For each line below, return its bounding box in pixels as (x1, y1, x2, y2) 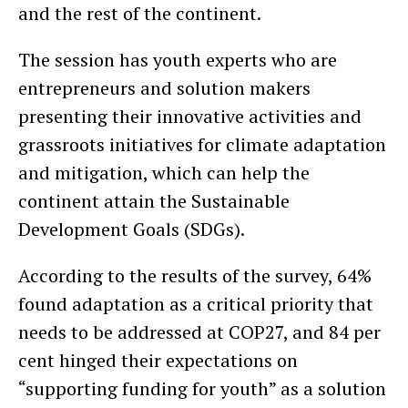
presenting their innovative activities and (18, 103, 362, 128)
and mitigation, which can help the (18, 159, 310, 185)
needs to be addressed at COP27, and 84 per (18, 319, 381, 344)
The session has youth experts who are (18, 46, 337, 72)
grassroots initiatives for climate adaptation (18, 131, 386, 157)
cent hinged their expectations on (18, 347, 298, 372)
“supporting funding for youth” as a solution (18, 375, 386, 401)
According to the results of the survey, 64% (18, 262, 372, 288)
